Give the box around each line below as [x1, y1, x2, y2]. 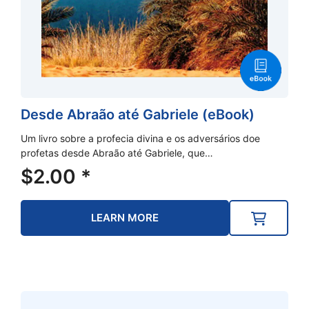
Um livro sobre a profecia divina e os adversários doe [21, 132, 260, 144]
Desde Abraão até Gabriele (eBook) [21, 106, 255, 123]
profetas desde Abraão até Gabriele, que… [21, 146, 213, 159]
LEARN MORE [91, 210, 159, 224]
